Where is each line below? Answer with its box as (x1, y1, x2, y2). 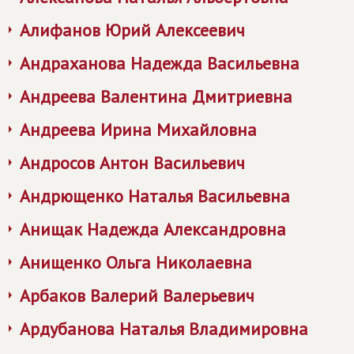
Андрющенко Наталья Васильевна (20, 185, 290, 207)
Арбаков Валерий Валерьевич (20, 284, 254, 307)
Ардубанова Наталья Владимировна (20, 318, 308, 340)
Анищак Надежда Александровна (20, 218, 286, 240)
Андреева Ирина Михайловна (20, 119, 257, 141)
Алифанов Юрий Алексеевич (20, 19, 245, 41)
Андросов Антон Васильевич (20, 152, 245, 174)
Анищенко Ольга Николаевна (20, 251, 252, 273)
